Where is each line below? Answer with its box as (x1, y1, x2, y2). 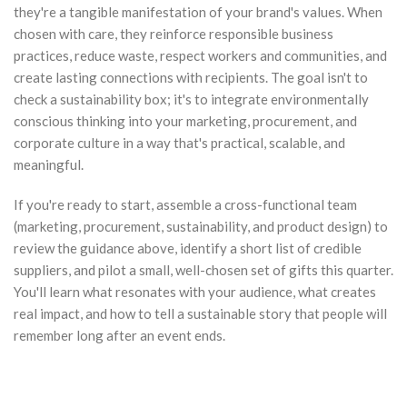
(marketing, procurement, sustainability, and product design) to (14, 217, 388, 234)
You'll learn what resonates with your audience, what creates (14, 283, 376, 300)
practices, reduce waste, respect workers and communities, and (14, 46, 387, 64)
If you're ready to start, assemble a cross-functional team (14, 195, 357, 213)
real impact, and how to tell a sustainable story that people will (14, 304, 387, 322)
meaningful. (14, 155, 84, 173)
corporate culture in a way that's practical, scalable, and (14, 134, 345, 151)
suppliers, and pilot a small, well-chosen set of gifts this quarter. (14, 261, 393, 278)
